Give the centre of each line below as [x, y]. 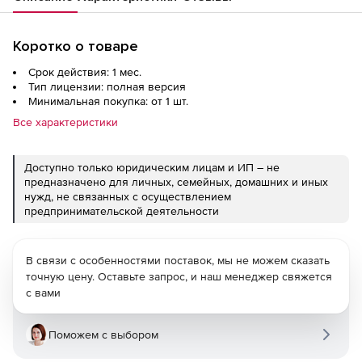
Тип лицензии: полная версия [107, 86]
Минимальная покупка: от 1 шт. [108, 101]
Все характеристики [65, 122]
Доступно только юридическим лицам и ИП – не [152, 167]
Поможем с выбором [103, 335]
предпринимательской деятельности [122, 211]
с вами [43, 293]
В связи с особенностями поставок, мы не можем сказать [178, 260]
